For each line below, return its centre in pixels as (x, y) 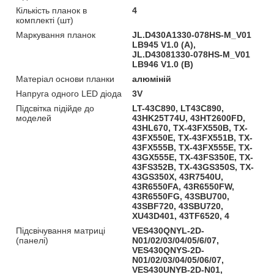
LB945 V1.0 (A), (164, 44)
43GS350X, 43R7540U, (178, 176)
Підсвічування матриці (61, 230)
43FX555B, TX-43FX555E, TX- (193, 147)
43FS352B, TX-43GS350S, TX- (193, 167)
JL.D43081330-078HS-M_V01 (191, 54)
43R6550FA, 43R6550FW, (183, 186)
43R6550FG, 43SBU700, (181, 196)
